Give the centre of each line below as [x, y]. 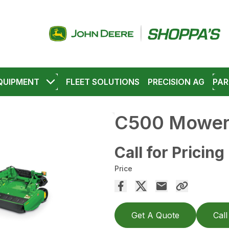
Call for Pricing [169, 152]
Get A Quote [155, 215]
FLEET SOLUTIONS [102, 82]
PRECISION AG [176, 82]
